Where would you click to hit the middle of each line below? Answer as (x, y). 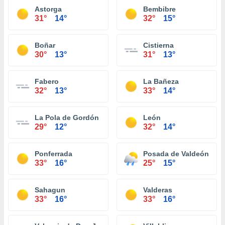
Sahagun (50, 190)
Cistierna (158, 45)
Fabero (47, 81)
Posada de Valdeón (176, 154)
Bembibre (159, 9)
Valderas (158, 190)
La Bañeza (161, 81)
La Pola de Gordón (67, 118)
